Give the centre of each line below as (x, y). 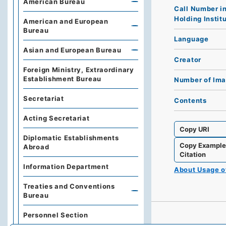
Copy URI (195, 129)
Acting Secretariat (56, 118)
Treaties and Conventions (69, 186)
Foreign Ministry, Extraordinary (79, 70)
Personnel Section (56, 215)
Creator (188, 59)
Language (191, 39)
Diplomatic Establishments (71, 138)
